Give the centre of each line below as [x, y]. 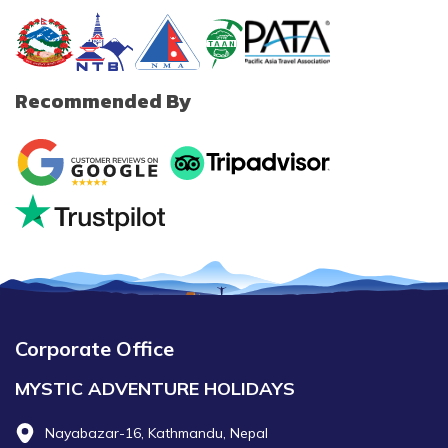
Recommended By [103, 101]
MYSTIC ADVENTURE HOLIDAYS [155, 388]
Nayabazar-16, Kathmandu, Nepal [156, 433]
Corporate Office [94, 348]
